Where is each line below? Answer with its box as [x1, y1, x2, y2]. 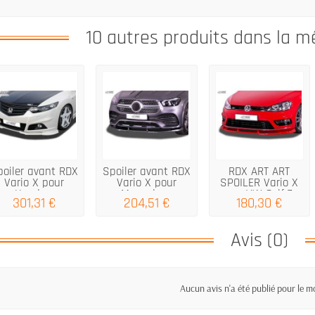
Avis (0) [231, 227, 288, 253]
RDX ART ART [229, 163, 290, 179]
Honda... [15, 186, 53, 202]
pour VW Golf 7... [220, 186, 298, 202]
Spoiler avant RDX [103, 163, 191, 179]
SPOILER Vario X [220, 174, 299, 191]
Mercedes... [121, 186, 173, 202]
